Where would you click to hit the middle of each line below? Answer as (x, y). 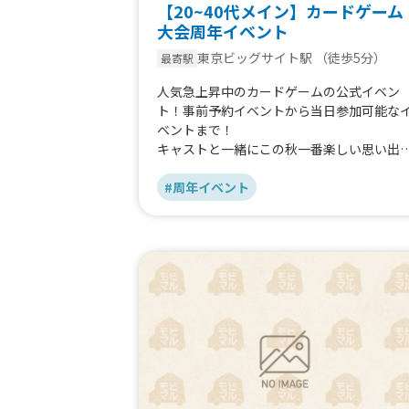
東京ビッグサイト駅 (255, 58)
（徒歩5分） (351, 58)
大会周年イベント (223, 31)
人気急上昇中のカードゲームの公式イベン (278, 92)
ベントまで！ (195, 130)
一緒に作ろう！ (202, 168)
